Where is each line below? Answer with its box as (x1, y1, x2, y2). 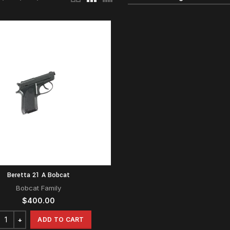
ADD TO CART (37, 215, 84, 223)
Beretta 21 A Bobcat (7, 170, 70, 180)
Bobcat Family (15, 183, 61, 192)
